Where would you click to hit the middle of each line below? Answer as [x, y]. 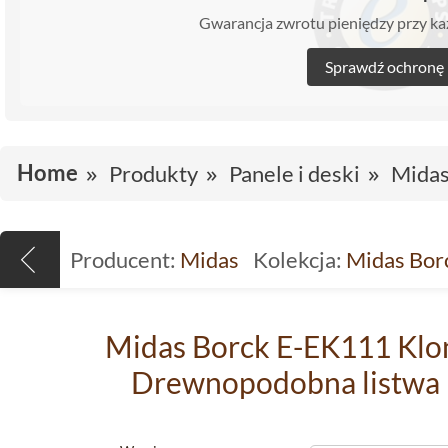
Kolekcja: [297, 259]
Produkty [153, 173]
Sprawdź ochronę [384, 66]
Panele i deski [294, 173]
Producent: [123, 259]
